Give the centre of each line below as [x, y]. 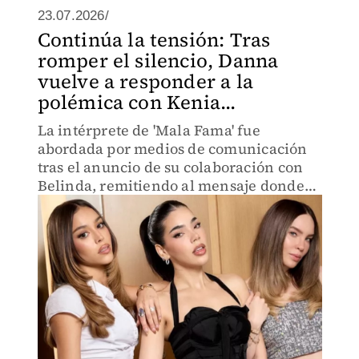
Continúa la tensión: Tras [154, 40]
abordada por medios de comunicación [172, 149]
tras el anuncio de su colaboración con [170, 167]
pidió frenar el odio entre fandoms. [159, 204]
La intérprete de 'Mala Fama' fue [149, 130]
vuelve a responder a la [145, 81]
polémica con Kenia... [137, 102]
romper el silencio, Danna [158, 61]
